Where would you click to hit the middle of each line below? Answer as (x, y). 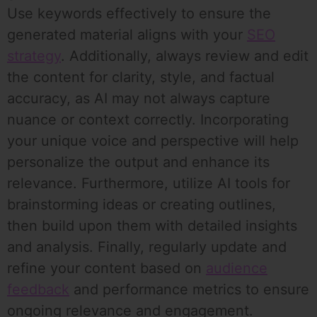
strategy (34, 56)
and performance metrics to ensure (189, 290)
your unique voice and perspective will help (153, 141)
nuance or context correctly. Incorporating (148, 120)
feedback (38, 290)
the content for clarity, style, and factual (141, 77)
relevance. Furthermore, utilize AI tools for (149, 184)
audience (237, 269)
